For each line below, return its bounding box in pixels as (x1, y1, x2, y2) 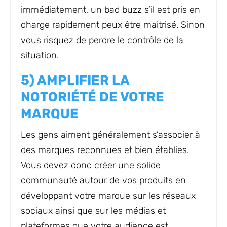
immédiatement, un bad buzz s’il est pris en (21, 4, 200, 15)
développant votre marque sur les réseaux (21, 190, 196, 201)
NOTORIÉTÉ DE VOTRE (21, 89, 164, 105)
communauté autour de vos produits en (21, 175, 186, 186)
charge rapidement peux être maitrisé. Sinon (21, 19, 205, 30)
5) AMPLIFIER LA (21, 72, 129, 88)
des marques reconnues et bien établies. (21, 144, 189, 156)
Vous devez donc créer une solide (21, 160, 161, 171)
